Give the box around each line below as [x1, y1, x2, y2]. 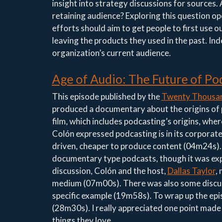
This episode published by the [52, 91, 162, 102]
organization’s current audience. [52, 48, 171, 58]
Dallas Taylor [167, 166, 216, 176]
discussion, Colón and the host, [52, 166, 167, 176]
